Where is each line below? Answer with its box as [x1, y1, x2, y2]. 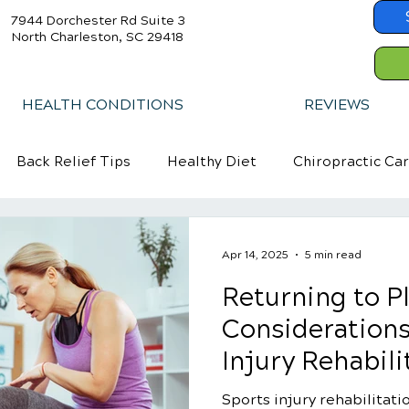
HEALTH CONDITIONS [21, 96, 184, 113]
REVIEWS [303, 96, 370, 113]
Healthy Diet [167, 153, 257, 170]
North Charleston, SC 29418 [11, 29, 184, 45]
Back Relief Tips [16, 153, 131, 170]
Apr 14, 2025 [222, 248, 288, 261]
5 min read [305, 248, 362, 261]
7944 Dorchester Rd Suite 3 [11, 13, 185, 28]
